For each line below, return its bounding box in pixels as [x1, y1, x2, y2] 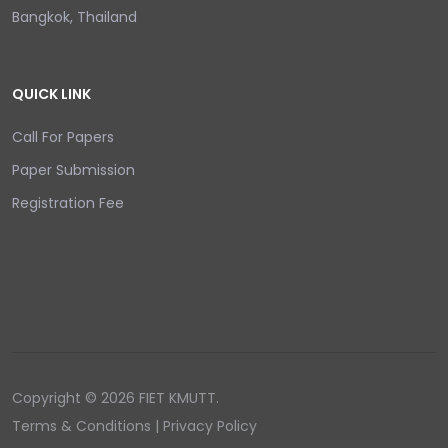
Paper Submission [12, 160, 135, 180]
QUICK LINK [12, 84, 91, 104]
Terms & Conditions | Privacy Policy [12, 416, 257, 436]
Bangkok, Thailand [12, 7, 137, 27]
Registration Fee [12, 193, 124, 213]
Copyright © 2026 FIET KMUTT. [12, 388, 219, 408]
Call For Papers [12, 127, 114, 147]
